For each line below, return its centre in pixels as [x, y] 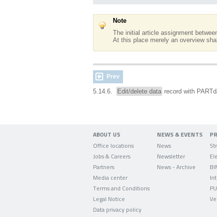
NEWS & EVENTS [180, 134]
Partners [104, 167]
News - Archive [176, 167]
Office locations [113, 145]
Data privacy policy [117, 209]
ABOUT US [107, 134]
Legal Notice [109, 199]
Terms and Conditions [121, 188]
